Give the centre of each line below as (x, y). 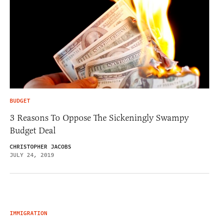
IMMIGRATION (29, 213)
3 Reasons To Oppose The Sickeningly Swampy (99, 118)
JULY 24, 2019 (32, 155)
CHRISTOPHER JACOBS (41, 147)
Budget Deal (33, 130)
